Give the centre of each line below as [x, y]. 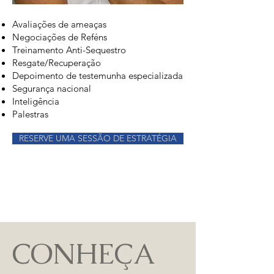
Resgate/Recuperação [57, 63]
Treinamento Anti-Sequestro [69, 50]
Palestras [30, 114]
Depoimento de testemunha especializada [98, 76]
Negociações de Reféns [60, 37]
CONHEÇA [83, 254]
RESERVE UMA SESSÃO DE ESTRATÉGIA [98, 138]
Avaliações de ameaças [59, 24]
